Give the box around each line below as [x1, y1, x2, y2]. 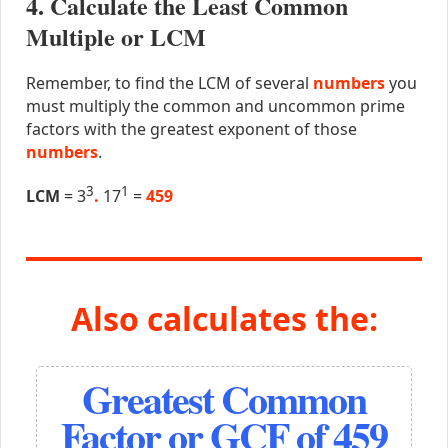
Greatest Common [82, 369, 366, 429]
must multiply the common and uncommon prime [25, 95, 405, 118]
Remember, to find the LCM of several [25, 72, 313, 95]
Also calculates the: [70, 296, 378, 340]
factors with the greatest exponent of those [25, 118, 357, 141]
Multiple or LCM [25, 19, 206, 55]
